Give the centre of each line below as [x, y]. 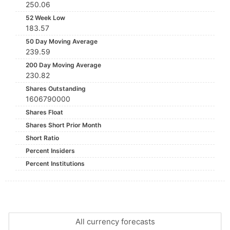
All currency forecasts [115, 222]
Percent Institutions [55, 164]
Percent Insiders [50, 151]
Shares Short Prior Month [63, 125]
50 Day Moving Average [62, 41]
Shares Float [44, 112]
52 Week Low [45, 18]
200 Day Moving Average [63, 65]
